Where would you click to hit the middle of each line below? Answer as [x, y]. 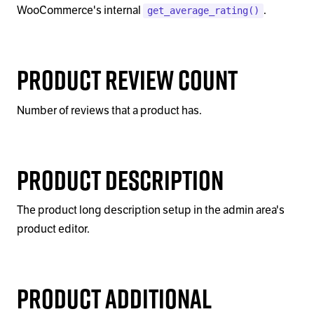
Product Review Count [127, 80]
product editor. [53, 230]
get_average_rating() [203, 11]
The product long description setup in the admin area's [151, 211]
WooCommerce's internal [80, 11]
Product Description [120, 179]
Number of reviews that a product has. [109, 110]
